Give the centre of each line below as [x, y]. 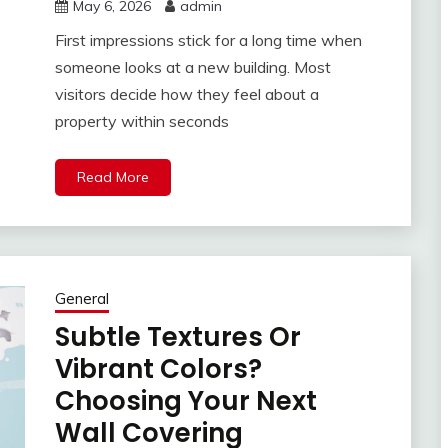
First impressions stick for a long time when [208, 40]
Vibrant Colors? [158, 369]
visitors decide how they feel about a [186, 94]
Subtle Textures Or [177, 337]
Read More [112, 177]
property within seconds [141, 121]
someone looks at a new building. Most [192, 67]
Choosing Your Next [185, 401]
